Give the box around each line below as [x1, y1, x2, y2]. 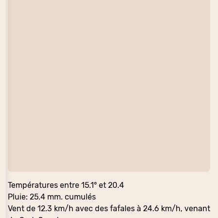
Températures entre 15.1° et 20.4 [8, 181, 124, 190]
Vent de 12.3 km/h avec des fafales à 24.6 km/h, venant [8, 204, 210, 214]
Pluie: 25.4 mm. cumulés [8, 192, 96, 202]
